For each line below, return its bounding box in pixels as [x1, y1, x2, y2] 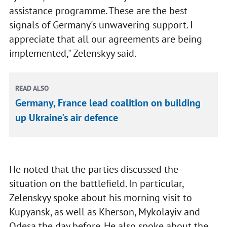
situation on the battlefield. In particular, [9, 177, 183, 191]
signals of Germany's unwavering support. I [9, 18, 193, 32]
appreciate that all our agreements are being [9, 32, 202, 46]
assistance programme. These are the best [9, 4, 187, 18]
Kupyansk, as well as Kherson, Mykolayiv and [9, 205, 200, 219]
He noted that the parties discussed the [9, 163, 178, 176]
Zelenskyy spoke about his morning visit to [9, 191, 192, 205]
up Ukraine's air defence [15, 111, 119, 125]
